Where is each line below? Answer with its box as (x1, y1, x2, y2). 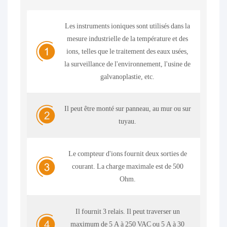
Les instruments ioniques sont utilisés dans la (65, 21, 191, 30)
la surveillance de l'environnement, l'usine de (64, 59, 191, 68)
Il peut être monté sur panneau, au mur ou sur (64, 104, 191, 113)
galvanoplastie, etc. (100, 72, 155, 81)
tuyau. (119, 117, 137, 126)
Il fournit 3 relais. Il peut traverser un (75, 207, 180, 215)
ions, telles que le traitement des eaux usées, (66, 47, 189, 55)
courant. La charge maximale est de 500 (71, 162, 183, 171)
